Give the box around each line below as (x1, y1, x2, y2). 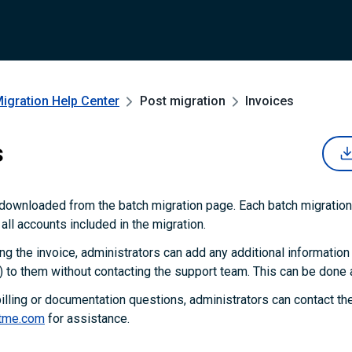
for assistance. (45, 310, 130, 326)
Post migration (139, 93, 225, 108)
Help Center (49, 93, 119, 108)
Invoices (245, 93, 295, 108)
